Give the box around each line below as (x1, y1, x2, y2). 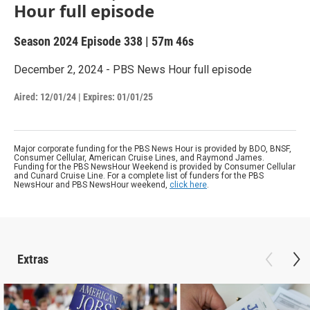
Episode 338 (81, 33, 143, 48)
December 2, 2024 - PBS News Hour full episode (14, 62, 252, 76)
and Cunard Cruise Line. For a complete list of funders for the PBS (14, 170, 264, 181)
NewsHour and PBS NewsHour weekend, (14, 179, 170, 190)
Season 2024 (14, 33, 81, 48)
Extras (17, 251, 48, 266)
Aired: (14, 91, 38, 102)
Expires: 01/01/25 (83, 91, 153, 102)
